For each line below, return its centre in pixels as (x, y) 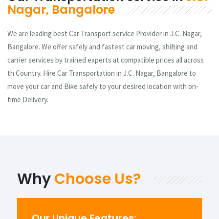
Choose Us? (98, 179)
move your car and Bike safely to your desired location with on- (103, 86)
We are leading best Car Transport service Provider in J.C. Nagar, (105, 33)
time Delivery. (28, 99)
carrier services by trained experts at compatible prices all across (106, 60)
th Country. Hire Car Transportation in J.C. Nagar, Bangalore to (102, 73)
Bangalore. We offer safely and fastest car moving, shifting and (102, 46)
